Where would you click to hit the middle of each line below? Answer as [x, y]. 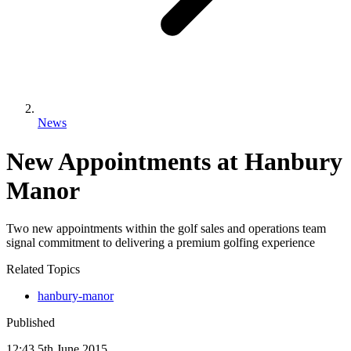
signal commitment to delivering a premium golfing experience [161, 243]
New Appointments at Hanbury [174, 161]
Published [31, 323]
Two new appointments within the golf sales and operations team [166, 229]
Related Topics [43, 270]
